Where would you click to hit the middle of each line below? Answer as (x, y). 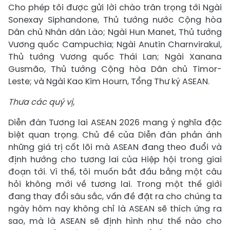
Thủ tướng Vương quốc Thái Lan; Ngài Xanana (115, 56)
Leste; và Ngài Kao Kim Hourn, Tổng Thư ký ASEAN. (109, 81)
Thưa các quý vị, (41, 102)
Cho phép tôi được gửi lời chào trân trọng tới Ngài (115, 7)
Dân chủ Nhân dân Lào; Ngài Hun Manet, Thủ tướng (115, 32)
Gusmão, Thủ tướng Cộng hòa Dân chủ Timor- (115, 69)
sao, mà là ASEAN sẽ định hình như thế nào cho (115, 221)
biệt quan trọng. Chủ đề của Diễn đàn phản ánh (115, 135)
